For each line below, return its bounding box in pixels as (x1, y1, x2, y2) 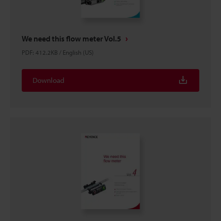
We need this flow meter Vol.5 (22, 34, 121, 43)
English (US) (63, 48, 94, 56)
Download (33, 75, 64, 85)
